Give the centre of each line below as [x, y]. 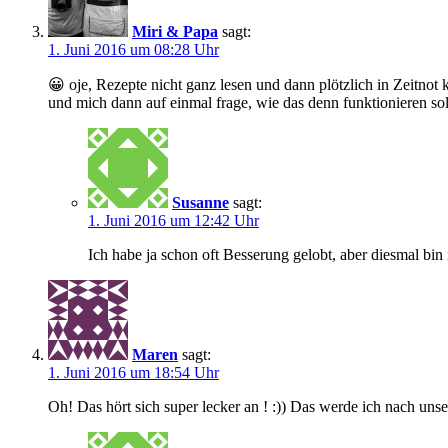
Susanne [200, 202]
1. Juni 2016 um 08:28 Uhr [133, 49]
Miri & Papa [175, 31]
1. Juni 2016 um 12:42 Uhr [173, 220]
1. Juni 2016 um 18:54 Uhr [133, 372]
